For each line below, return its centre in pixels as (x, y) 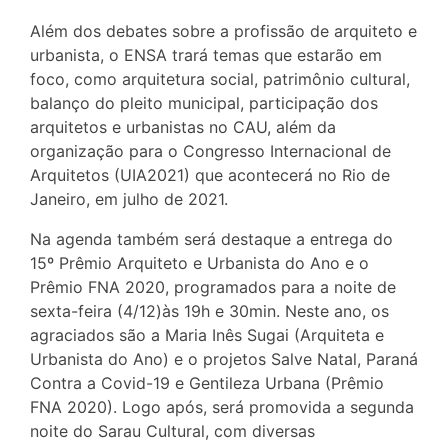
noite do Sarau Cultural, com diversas (172, 431)
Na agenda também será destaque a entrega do (211, 239)
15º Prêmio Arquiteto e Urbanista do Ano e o (199, 263)
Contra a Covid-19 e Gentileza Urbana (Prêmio (207, 383)
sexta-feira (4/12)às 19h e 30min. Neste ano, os (209, 311)
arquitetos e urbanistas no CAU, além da (183, 127)
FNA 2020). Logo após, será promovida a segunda (222, 407)
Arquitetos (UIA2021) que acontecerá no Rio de (210, 175)
